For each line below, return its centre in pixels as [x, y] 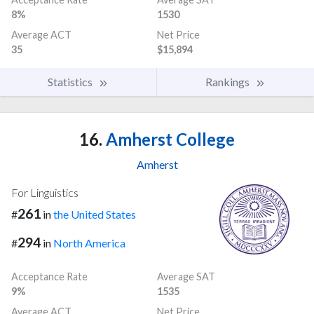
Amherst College [169, 139]
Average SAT [186, 276]
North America [89, 243]
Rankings [228, 81]
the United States [95, 214]
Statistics [71, 81]
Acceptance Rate [49, 276]
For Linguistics [45, 192]
